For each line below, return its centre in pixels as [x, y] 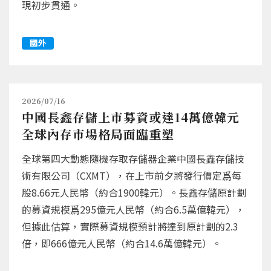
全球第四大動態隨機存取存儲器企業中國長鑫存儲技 [133, 158]
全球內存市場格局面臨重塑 [98, 134]
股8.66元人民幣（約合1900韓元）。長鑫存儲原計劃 [134, 192]
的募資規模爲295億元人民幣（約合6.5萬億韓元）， [133, 209]
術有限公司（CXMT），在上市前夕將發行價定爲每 [132, 175]
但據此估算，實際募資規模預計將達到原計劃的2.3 [130, 226]
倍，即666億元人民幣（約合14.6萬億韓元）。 [122, 243]
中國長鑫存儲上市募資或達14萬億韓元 [131, 117]
